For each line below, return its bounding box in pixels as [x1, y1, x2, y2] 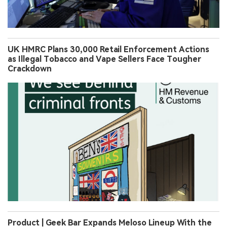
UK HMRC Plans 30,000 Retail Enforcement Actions [8, 45, 209, 55]
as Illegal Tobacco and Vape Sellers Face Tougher [8, 54, 201, 64]
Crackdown [8, 64, 52, 74]
